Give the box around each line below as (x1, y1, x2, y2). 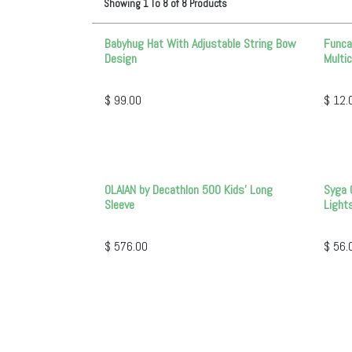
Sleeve (104, 196, 134, 213)
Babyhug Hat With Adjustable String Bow (104, 35, 296, 52)
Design (104, 50, 137, 67)
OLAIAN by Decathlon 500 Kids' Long (104, 181, 273, 198)
